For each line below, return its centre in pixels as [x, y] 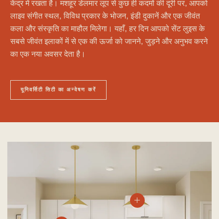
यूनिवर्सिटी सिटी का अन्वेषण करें [58, 89]
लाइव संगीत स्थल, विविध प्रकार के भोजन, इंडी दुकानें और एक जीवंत [105, 16]
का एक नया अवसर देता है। [48, 54]
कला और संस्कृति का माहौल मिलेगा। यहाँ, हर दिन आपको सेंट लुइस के [108, 29]
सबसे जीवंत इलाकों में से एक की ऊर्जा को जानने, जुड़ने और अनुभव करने [109, 41]
